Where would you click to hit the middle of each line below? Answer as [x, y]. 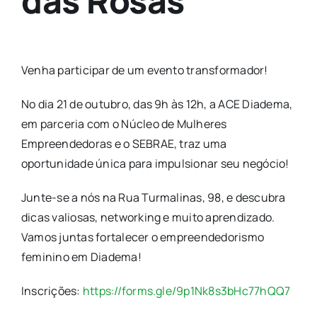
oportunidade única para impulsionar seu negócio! [155, 164]
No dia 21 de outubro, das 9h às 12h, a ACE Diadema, [157, 104]
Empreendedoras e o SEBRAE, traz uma [124, 144]
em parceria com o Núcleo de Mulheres [124, 124]
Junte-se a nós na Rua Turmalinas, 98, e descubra [154, 198]
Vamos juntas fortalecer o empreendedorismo [143, 237]
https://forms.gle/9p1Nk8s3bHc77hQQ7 [186, 291]
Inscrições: [52, 291]
